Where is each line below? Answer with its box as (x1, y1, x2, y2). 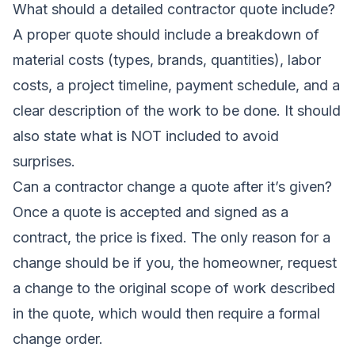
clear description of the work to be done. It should (13, 101, 341, 119)
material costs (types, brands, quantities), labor (13, 51, 321, 68)
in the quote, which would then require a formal (13, 304, 320, 322)
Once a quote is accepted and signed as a (13, 203, 288, 220)
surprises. (13, 152, 75, 170)
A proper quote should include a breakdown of (13, 25, 319, 43)
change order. (13, 330, 103, 347)
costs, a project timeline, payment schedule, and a (13, 76, 340, 94)
